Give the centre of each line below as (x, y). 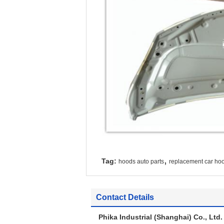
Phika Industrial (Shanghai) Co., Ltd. (160, 217)
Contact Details (125, 197)
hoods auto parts (141, 161)
